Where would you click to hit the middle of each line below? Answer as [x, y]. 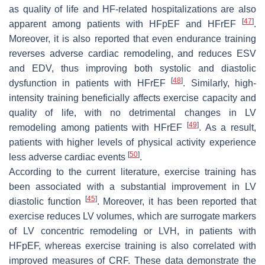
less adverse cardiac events [68, 157]
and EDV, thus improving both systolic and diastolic [132, 68]
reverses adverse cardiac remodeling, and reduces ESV [132, 53]
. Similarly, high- [220, 83]
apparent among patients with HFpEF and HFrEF [125, 24]
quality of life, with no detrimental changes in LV [132, 112]
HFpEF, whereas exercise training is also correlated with [132, 245]
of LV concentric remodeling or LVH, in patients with [132, 231]
